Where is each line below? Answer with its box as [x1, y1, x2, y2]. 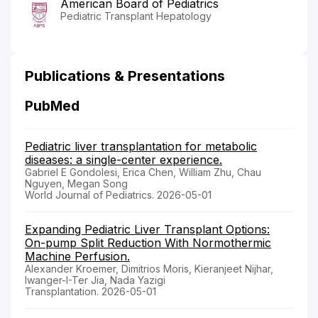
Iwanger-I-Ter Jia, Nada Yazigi [25, 274, 165, 287]
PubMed [25, 98, 79, 115]
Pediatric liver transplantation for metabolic [25, 139, 257, 154]
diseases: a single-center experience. [25, 153, 222, 168]
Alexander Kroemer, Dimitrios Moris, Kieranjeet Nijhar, [25, 263, 273, 275]
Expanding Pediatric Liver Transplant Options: [25, 222, 270, 237]
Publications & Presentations [25, 67, 225, 85]
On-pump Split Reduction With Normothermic [25, 236, 271, 251]
